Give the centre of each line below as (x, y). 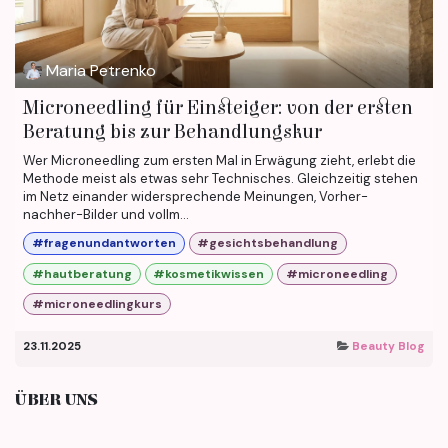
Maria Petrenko (101, 70)
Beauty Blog (388, 347)
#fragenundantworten (103, 243)
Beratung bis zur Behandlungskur (172, 132)
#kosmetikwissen (209, 273)
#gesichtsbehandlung (268, 243)
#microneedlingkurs (96, 304)
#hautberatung (81, 273)
